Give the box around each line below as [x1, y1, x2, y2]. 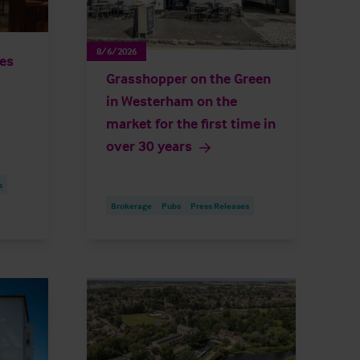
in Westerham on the [106, 92, 237, 110]
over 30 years [106, 137, 192, 155]
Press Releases [190, 200, 249, 211]
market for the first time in [106, 114, 276, 133]
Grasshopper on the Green [106, 69, 271, 88]
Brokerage [111, 200, 152, 211]
